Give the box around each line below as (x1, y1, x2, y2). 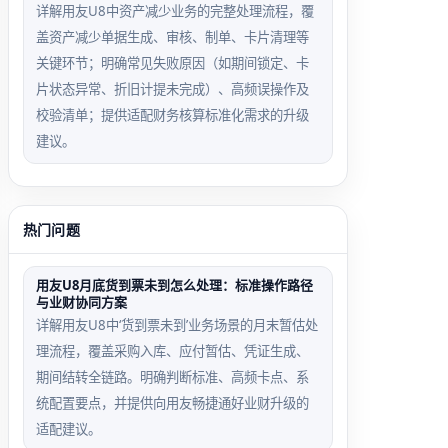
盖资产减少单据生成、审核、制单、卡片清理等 (36, 28, 309, 46)
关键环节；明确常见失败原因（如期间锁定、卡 (36, 54, 309, 72)
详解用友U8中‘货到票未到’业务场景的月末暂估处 (36, 316, 318, 334)
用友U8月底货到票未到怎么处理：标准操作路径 (36, 276, 313, 294)
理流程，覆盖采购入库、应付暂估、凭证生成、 (36, 342, 309, 360)
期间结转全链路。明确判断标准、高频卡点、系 (36, 368, 309, 386)
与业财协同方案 (36, 293, 127, 311)
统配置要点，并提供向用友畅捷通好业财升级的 (36, 394, 309, 412)
